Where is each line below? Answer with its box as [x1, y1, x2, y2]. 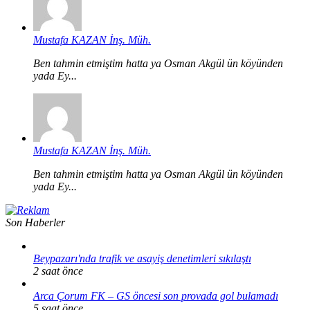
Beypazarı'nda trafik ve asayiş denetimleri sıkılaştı [33, 252, 251, 264]
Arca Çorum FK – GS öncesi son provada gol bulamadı [33, 289, 278, 302]
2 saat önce [33, 264, 83, 277]
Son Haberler [6, 216, 65, 228]
